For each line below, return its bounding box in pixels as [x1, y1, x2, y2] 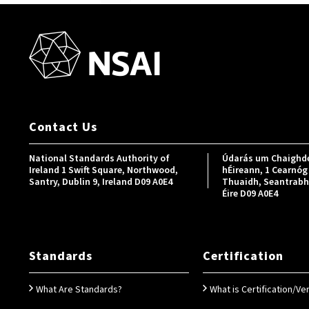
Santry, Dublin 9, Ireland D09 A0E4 [29, 175, 172, 189]
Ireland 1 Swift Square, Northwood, [29, 163, 178, 177]
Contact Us [29, 119, 97, 136]
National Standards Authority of [29, 152, 170, 166]
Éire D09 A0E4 [222, 187, 278, 201]
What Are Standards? [36, 283, 122, 297]
